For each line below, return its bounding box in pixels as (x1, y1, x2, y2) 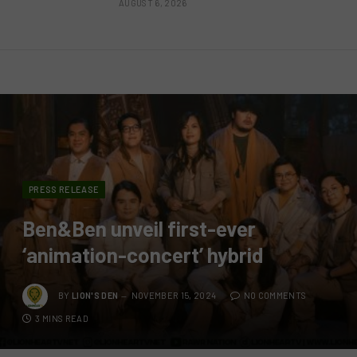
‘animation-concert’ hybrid (22, 242, 263, 268)
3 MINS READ (35, 313, 88, 324)
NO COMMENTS (243, 289, 307, 300)
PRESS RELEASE (29, 184, 100, 195)
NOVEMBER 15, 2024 (131, 289, 217, 300)
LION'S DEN (72, 289, 119, 300)
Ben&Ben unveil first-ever (22, 216, 256, 241)
